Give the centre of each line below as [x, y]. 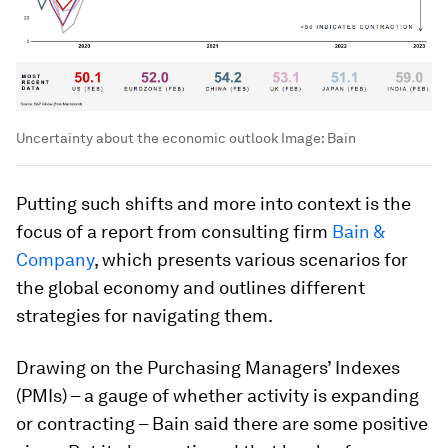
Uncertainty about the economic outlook [147, 138]
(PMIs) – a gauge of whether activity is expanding [217, 396]
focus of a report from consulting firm [174, 232]
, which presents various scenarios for [251, 260]
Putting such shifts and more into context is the [213, 204]
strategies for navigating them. [144, 316]
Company [55, 260]
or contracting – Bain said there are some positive [222, 424]
